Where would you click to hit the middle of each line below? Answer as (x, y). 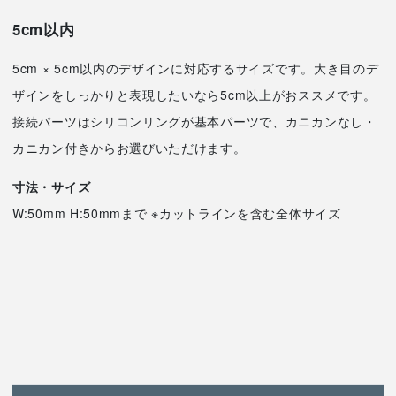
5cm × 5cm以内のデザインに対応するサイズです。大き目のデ (196, 68)
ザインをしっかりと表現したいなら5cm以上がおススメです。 (194, 94)
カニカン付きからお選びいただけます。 (129, 147)
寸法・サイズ (52, 186)
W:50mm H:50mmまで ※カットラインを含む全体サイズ (177, 213)
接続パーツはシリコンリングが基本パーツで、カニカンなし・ (194, 121)
